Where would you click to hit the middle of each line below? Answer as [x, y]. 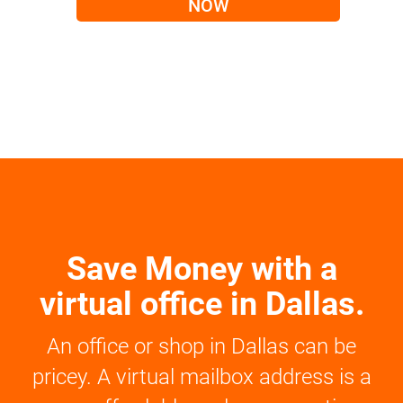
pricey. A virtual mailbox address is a [201, 377]
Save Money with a [201, 269]
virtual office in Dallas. [201, 304]
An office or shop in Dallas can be [201, 346]
